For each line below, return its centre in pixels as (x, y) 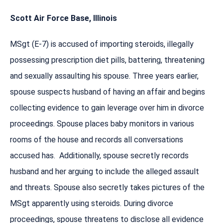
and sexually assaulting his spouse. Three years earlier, (104, 76)
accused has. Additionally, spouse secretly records (99, 155)
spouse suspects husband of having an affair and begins (108, 92)
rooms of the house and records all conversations (97, 139)
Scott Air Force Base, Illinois (63, 18)
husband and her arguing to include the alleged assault (105, 171)
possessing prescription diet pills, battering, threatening (107, 60)
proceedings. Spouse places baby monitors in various (102, 123)
